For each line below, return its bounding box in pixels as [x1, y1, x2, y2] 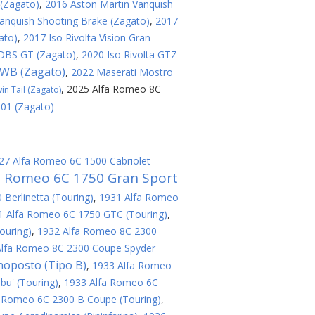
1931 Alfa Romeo [99, 191, 179, 204]
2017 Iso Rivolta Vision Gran [23, 31, 150, 44]
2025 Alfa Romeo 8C [67, 82, 161, 96]
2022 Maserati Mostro [71, 65, 173, 79]
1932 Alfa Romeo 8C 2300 [37, 224, 157, 238]
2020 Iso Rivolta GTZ [82, 48, 177, 61]
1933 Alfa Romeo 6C [64, 276, 158, 289]
